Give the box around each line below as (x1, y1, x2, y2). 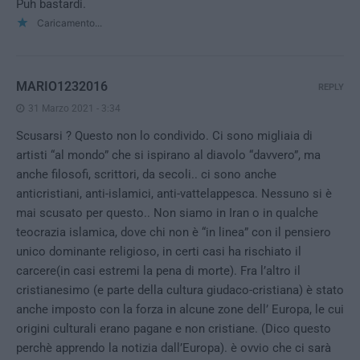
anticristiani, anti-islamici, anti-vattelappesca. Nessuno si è (16, 186, 332, 202)
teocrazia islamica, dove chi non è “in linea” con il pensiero (16, 225, 331, 240)
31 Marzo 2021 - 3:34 (28, 103, 121, 115)
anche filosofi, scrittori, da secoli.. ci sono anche (16, 167, 276, 182)
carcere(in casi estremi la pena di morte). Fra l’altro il (16, 264, 301, 279)
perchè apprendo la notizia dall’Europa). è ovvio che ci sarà (16, 341, 331, 356)
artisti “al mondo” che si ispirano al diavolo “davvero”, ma (16, 148, 321, 163)
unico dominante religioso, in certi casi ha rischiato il (16, 244, 301, 260)
